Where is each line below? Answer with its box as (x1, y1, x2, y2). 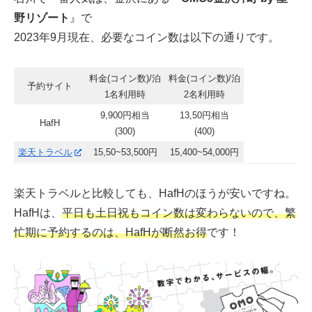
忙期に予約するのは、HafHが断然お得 (14, 226, 207, 238)
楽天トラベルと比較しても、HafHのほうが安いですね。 (14, 187, 296, 199)
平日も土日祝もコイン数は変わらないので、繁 (62, 206, 296, 219)
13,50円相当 (180, 109, 229, 120)
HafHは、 (14, 206, 62, 219)
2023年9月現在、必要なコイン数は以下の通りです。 (14, 31, 279, 44)
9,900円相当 (100, 109, 150, 120)
